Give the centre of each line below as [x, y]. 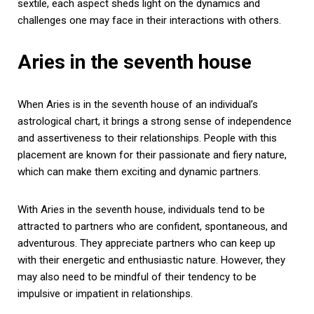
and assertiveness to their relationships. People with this [147, 138]
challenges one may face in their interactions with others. [149, 20]
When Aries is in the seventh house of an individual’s [138, 104]
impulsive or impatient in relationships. [105, 293]
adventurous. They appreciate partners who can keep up [146, 243]
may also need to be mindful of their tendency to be [137, 277]
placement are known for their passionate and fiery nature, [152, 155]
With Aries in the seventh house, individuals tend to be [141, 209]
